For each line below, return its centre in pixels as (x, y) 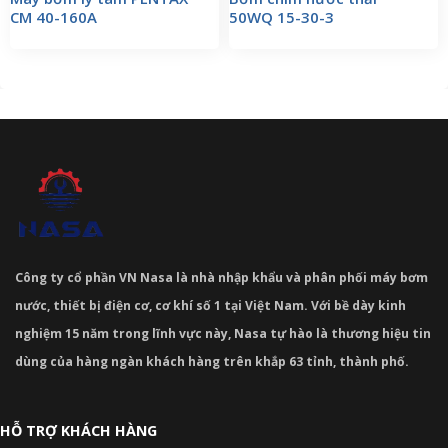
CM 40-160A (53, 17)
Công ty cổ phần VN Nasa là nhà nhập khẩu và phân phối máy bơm (221, 277)
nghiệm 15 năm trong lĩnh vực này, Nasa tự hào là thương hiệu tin (223, 333)
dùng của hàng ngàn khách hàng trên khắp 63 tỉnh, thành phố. (212, 361)
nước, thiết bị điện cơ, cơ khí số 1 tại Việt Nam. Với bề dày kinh (210, 305)
